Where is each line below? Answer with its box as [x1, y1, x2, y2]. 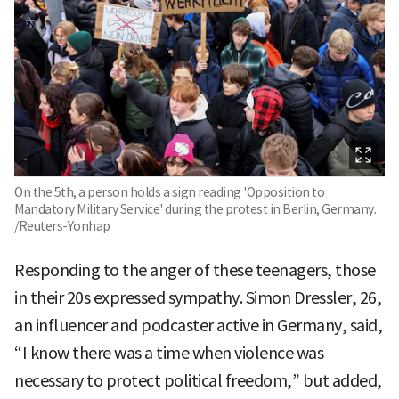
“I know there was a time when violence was [14, 342, 323, 363]
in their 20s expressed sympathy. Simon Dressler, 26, [14, 287, 381, 308]
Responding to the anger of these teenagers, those [14, 259, 376, 281]
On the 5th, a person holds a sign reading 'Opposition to [14, 183, 324, 200]
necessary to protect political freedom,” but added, [14, 370, 382, 391]
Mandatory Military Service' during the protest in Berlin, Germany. [14, 200, 376, 217]
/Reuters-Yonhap [14, 217, 110, 234]
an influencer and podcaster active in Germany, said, [14, 314, 382, 336]
